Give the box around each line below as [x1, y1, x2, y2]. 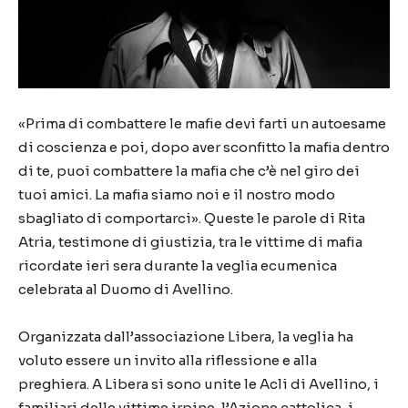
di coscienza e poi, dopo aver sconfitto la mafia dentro [18, 138, 390, 156]
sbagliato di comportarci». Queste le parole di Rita [18, 209, 365, 227]
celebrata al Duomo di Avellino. [18, 280, 233, 298]
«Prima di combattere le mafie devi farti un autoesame [18, 115, 386, 132]
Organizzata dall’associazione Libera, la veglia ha [18, 328, 353, 345]
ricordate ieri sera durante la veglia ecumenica [18, 257, 337, 274]
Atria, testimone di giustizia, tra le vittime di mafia [18, 233, 362, 250]
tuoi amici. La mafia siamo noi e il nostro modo [18, 186, 335, 203]
